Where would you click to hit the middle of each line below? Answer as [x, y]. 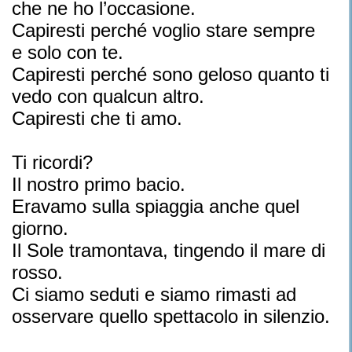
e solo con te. [68, 52]
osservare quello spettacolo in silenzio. [171, 316]
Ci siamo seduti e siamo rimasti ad [154, 294]
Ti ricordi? [52, 162]
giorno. [40, 228]
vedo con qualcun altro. [108, 96]
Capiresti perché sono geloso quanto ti [170, 74]
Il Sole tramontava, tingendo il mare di [169, 250]
